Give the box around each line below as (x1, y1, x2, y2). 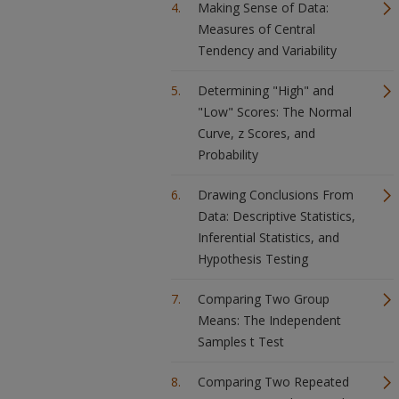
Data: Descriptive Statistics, (198, 208, 355, 224)
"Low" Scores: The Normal (198, 103, 352, 120)
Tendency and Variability (198, 42, 337, 59)
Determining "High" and (198, 82, 334, 99)
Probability (198, 146, 258, 163)
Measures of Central (198, 20, 315, 37)
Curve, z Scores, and (198, 125, 315, 142)
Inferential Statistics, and (198, 229, 339, 246)
